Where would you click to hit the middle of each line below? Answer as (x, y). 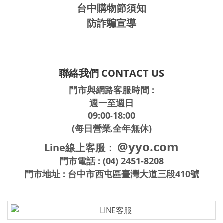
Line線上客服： (80, 148)
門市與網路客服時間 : (111, 90)
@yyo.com (148, 147)
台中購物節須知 (111, 8)
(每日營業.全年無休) (111, 129)
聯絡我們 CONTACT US (111, 73)
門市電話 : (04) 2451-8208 (111, 161)
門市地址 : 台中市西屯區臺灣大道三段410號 (111, 174)
